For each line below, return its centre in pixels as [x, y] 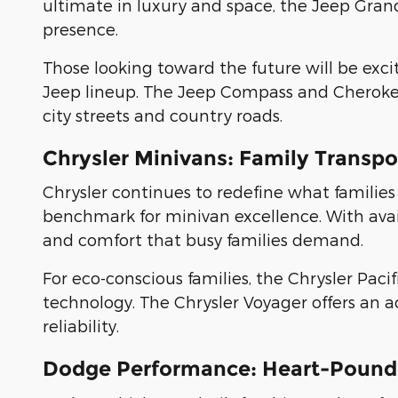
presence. [80, 28]
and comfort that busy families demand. [203, 240]
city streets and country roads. [163, 115]
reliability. [81, 326]
